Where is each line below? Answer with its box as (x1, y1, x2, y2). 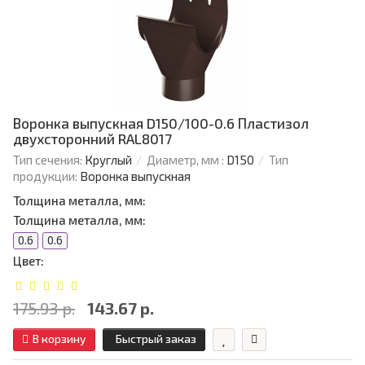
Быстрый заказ (116, 332, 196, 346)
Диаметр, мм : (147, 152, 224, 168)
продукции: (13, 169, 77, 184)
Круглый (85, 152, 132, 168)
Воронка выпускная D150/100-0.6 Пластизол (13, 115, 309, 132)
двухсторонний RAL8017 (13, 130, 172, 147)
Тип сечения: (13, 152, 82, 168)
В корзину (33, 332, 86, 346)
